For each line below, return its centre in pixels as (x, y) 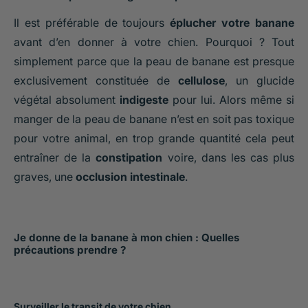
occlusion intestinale (130, 176)
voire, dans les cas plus (228, 157)
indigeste (144, 99)
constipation (129, 157)
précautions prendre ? (70, 250)
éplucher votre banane (232, 22)
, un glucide (260, 80)
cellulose (201, 80)
